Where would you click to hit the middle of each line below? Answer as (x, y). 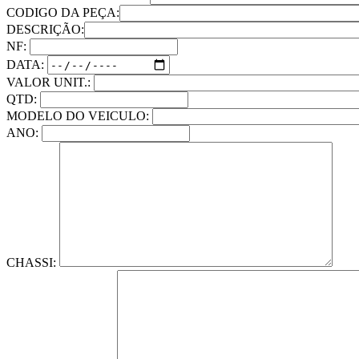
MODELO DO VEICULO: (79, 116)
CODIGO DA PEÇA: (63, 13)
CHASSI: (33, 263)
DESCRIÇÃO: (45, 30)
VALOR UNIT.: (50, 83)
